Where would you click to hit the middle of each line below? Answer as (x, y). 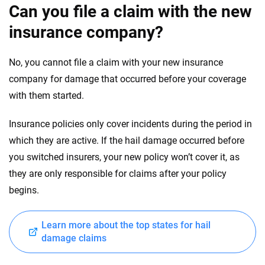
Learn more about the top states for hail (126, 225)
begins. (24, 190)
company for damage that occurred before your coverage (127, 79)
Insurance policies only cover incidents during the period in (130, 124)
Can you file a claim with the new (130, 12)
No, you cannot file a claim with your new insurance (116, 62)
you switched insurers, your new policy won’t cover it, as (124, 157)
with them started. (48, 96)
